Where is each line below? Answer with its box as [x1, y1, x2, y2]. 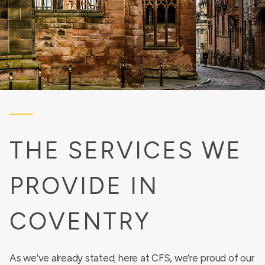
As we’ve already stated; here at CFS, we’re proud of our [9, 252, 254, 264]
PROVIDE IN [9, 172, 159, 200]
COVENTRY [9, 207, 151, 235]
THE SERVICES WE [9, 136, 242, 164]
